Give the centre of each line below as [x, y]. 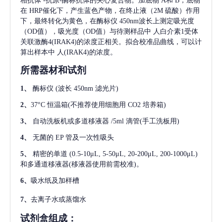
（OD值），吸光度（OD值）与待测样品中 [86, 32]
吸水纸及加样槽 [55, 181]
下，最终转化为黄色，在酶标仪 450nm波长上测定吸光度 [107, 21]
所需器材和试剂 [53, 70]
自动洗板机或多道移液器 [71, 121]
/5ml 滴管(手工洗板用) [145, 121]
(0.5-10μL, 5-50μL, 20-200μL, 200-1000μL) [134, 154]
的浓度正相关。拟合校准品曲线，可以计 [139, 42]
